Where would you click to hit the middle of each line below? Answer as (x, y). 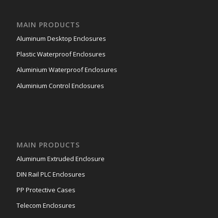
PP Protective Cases (46, 190)
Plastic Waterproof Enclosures (61, 54)
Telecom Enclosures (46, 205)
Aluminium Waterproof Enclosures (67, 70)
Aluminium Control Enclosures (60, 85)
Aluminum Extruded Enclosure (60, 158)
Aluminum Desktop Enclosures (61, 39)
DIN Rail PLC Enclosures (51, 174)
